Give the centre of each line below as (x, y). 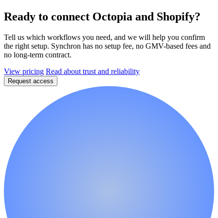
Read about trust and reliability (93, 71)
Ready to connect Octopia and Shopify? (102, 16)
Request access (31, 81)
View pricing (24, 71)
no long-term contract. (38, 54)
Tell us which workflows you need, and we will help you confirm (104, 37)
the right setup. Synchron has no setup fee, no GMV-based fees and (107, 46)
